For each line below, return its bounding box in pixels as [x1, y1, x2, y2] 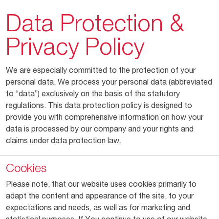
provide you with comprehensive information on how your [6, 114, 203, 122]
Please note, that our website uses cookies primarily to [6, 181, 197, 189]
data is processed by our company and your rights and [6, 126, 194, 134]
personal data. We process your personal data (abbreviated [6, 79, 212, 87]
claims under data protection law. [6, 137, 121, 146]
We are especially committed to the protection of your [6, 67, 196, 75]
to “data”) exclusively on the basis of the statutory [6, 90, 180, 99]
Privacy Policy [6, 38, 144, 62]
